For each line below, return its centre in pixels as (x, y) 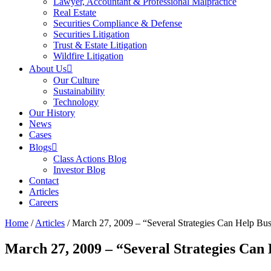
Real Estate (75, 12)
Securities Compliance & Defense (118, 23)
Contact (44, 181)
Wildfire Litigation (88, 56)
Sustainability (79, 91)
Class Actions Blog (90, 159)
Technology (76, 102)
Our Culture (76, 80)
